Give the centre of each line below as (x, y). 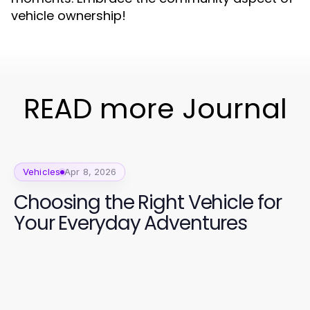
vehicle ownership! (69, 16)
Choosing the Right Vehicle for (148, 202)
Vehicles (42, 172)
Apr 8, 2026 (91, 172)
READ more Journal (155, 109)
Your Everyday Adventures (131, 223)
